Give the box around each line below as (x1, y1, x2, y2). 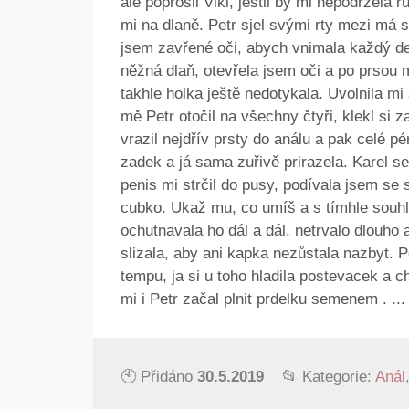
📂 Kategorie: (282, 368, 375, 385)
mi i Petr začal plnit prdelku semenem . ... (121, 290, 405, 308)
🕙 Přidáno (121, 368, 197, 385)
